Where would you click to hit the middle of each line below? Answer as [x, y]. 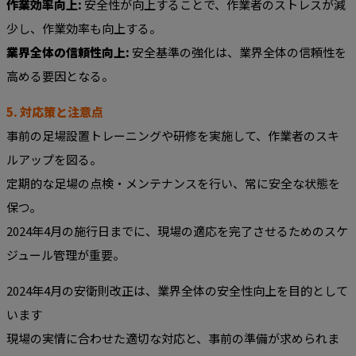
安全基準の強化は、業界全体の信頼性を [238, 52]
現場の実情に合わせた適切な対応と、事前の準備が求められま [173, 339]
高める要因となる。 [60, 76]
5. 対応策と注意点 [55, 112]
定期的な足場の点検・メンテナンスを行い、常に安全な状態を [173, 184]
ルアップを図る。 [54, 160]
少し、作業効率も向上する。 [84, 29]
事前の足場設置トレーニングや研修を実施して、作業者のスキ [173, 136]
